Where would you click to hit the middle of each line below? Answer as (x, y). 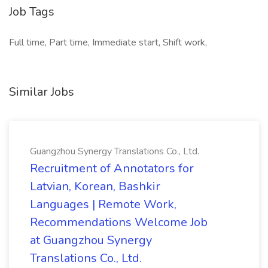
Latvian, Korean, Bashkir (95, 186)
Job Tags (32, 12)
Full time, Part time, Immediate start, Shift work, (108, 42)
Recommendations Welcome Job (119, 222)
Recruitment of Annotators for (112, 168)
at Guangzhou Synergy (91, 240)
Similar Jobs (42, 92)
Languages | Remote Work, (103, 204)
